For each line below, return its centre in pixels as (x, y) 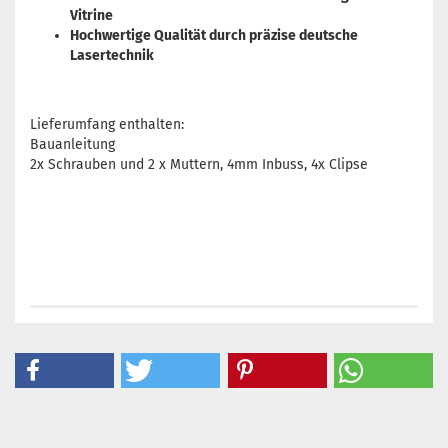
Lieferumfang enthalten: (107, 125)
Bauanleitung (72, 145)
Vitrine (91, 16)
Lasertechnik (112, 56)
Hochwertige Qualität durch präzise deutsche (214, 36)
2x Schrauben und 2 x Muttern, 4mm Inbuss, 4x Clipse (199, 165)
